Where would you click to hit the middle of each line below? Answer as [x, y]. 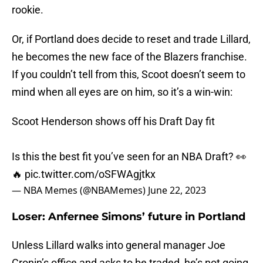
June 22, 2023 [177, 190]
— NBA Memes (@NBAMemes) [80, 190]
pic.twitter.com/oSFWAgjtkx [90, 174]
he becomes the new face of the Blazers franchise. [129, 57]
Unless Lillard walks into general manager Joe [119, 245]
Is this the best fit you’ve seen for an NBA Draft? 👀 [129, 157]
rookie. [28, 10]
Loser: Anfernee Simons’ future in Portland [129, 217]
